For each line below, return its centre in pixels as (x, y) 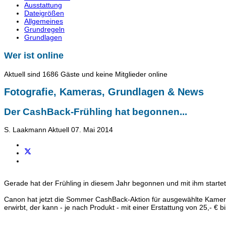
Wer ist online (34, 55)
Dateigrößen (44, 13)
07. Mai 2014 (92, 129)
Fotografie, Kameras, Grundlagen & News (104, 92)
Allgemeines (44, 21)
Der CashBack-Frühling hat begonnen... (96, 111)
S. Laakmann (25, 129)
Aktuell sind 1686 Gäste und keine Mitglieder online (86, 74)
